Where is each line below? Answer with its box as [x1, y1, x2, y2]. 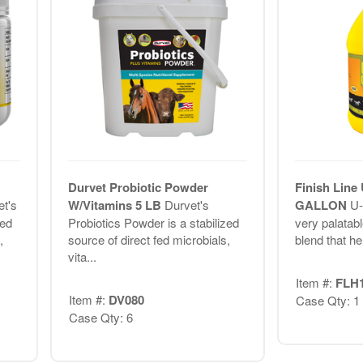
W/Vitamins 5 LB [67, 196, 164, 215]
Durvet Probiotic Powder [67, 178, 208, 197]
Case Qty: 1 [295, 291, 360, 309]
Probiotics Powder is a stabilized [67, 214, 239, 232]
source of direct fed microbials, [67, 231, 230, 249]
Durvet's [164, 196, 209, 214]
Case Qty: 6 [68, 308, 133, 326]
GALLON [294, 196, 350, 215]
